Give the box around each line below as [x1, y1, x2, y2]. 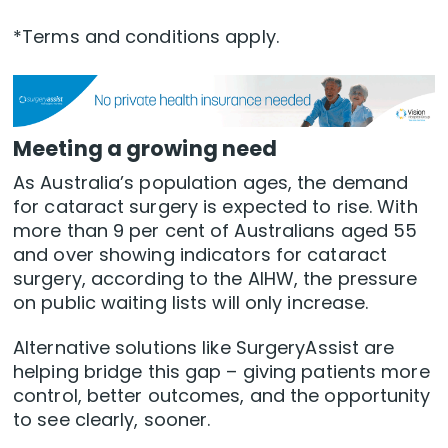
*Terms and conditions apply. [13, 24, 279, 50]
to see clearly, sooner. [13, 407, 211, 433]
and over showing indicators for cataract [13, 242, 388, 268]
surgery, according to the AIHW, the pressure [13, 266, 418, 292]
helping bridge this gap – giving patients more [13, 359, 430, 385]
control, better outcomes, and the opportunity [13, 383, 431, 409]
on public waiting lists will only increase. [13, 290, 369, 316]
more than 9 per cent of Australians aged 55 [13, 218, 418, 244]
